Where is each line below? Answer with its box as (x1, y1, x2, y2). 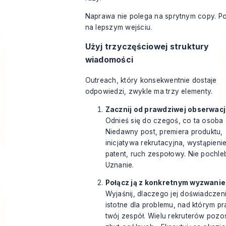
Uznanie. (105, 160, 134, 169)
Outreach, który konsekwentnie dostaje (85, 76, 217, 85)
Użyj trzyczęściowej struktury (85, 42, 209, 52)
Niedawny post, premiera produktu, (105, 127, 223, 136)
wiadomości (85, 55, 134, 65)
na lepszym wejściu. (85, 23, 152, 31)
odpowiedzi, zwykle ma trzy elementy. (85, 87, 213, 96)
